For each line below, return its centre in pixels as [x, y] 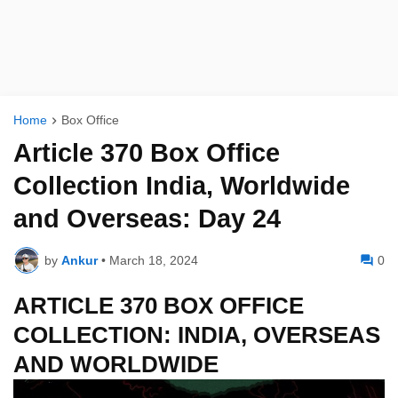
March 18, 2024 [154, 260]
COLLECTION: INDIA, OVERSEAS [197, 335]
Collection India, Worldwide [182, 186]
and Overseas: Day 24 [147, 219]
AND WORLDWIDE [116, 365]
